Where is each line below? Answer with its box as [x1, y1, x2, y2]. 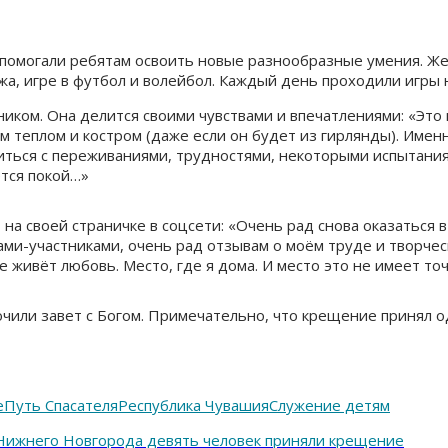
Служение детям [269, 394, 390, 415]
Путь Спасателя [4, 394, 118, 415]
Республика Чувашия [118, 394, 269, 415]
